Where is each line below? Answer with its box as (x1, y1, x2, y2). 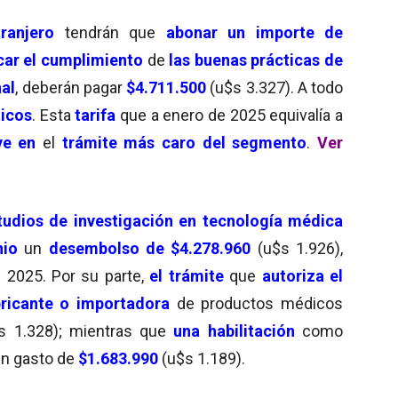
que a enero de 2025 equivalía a (119, 105, 343, 124)
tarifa (75, 105, 116, 124)
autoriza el (261, 266, 344, 285)
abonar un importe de (165, 22, 344, 42)
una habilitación (173, 321, 295, 340)
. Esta (31, 105, 76, 124)
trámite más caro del (61, 132, 233, 152)
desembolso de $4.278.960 (48, 238, 258, 258)
